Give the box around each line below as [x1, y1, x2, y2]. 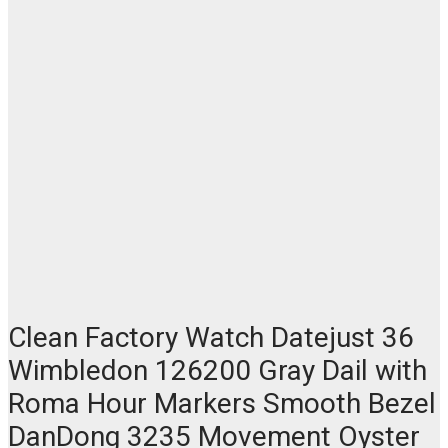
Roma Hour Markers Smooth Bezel [8, 386, 436, 420]
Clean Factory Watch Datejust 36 [8, 320, 414, 354]
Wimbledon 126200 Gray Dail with [8, 353, 427, 387]
